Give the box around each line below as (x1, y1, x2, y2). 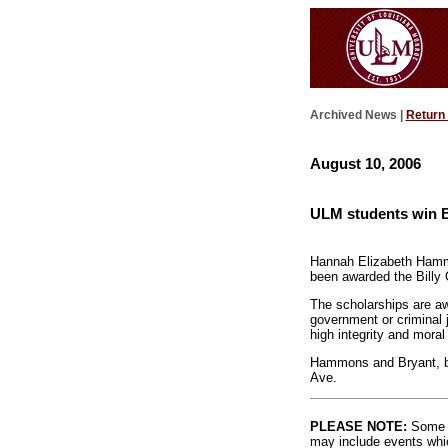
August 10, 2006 (309, 154, 421, 172)
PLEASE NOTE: (309, 418, 407, 434)
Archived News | (309, 108, 406, 123)
